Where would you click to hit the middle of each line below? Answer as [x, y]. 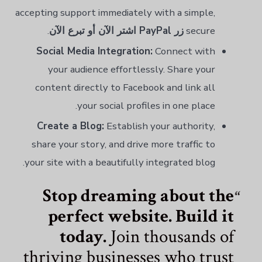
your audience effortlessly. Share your [131, 70]
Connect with [184, 51]
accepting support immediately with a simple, [115, 13]
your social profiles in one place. [146, 106]
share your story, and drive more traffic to [123, 144]
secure [200, 31]
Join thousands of [170, 237]
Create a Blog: [70, 126]
